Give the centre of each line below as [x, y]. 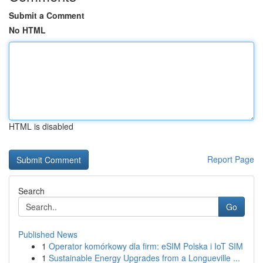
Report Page [231, 159]
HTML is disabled [41, 126]
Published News [48, 234]
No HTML [27, 30]
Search [31, 191]
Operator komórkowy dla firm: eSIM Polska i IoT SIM [146, 246]
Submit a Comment [47, 15]
